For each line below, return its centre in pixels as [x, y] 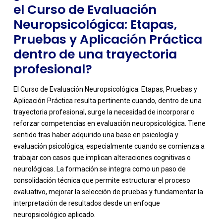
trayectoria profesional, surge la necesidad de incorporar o [104, 112]
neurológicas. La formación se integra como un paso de [99, 169]
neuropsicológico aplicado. [54, 215]
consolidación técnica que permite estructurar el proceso [102, 181]
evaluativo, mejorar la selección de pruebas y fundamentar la [108, 192]
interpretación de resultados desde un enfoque [86, 203]
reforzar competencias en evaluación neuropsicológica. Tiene [109, 124]
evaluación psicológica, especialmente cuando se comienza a [109, 146]
